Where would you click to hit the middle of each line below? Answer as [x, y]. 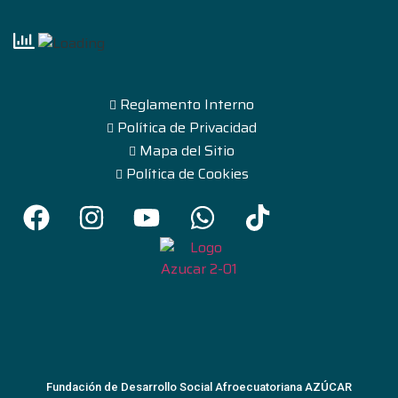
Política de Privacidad [187, 128]
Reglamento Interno [187, 105]
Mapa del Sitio [187, 151]
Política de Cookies [187, 174]
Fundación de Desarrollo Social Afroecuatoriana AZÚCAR [199, 387]
